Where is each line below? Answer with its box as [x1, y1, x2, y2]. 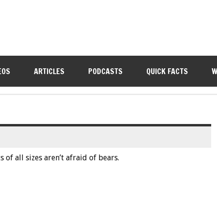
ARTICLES [33, 66, 64, 77]
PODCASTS [88, 66, 123, 77]
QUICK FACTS [146, 66, 188, 77]
